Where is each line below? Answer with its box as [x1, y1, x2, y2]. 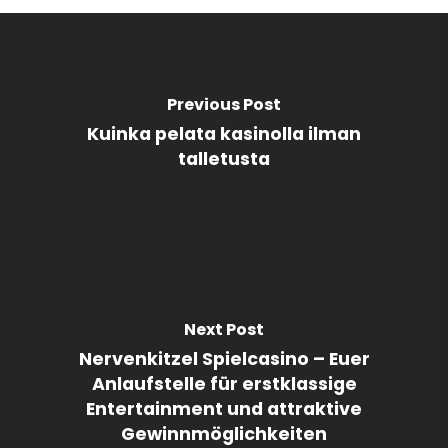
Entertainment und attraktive [86, 397, 362, 422]
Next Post [184, 318, 264, 342]
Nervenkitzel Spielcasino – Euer [78, 347, 370, 372]
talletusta [178, 147, 270, 172]
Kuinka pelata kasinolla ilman [87, 122, 361, 147]
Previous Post [167, 93, 281, 117]
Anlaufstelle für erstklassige [91, 372, 357, 397]
